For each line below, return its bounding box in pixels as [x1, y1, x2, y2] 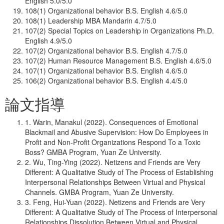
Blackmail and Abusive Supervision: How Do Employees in [25, 127, 208, 137]
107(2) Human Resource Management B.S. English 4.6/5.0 [25, 55, 211, 65]
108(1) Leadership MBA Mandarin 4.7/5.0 [25, 15, 156, 25]
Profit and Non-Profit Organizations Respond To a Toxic [25, 137, 200, 147]
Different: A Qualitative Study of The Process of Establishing [25, 167, 213, 177]
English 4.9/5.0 [25, 35, 72, 45]
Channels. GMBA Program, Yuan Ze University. [25, 187, 174, 197]
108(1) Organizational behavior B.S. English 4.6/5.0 [25, 5, 187, 15]
